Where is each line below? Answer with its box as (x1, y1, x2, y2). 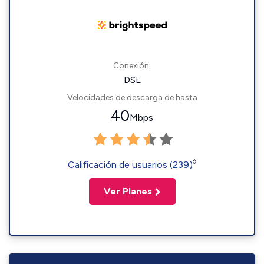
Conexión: (113, 61, 151, 71)
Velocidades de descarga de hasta (67, 93, 197, 103)
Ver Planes (103, 186, 152, 197)
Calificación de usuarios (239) (68, 159, 193, 170)
